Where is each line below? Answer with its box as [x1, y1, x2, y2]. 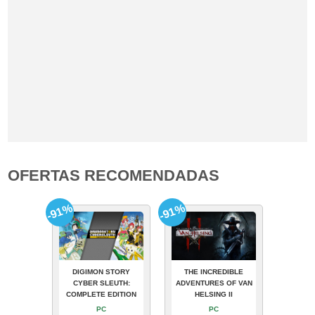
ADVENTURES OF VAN [175, 279, 252, 288]
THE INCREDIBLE [184, 268, 243, 276]
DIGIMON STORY [72, 268, 130, 276]
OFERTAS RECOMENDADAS [8, 167, 220, 185]
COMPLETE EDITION [66, 290, 136, 299]
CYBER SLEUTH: [72, 279, 130, 288]
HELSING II [195, 290, 233, 299]
